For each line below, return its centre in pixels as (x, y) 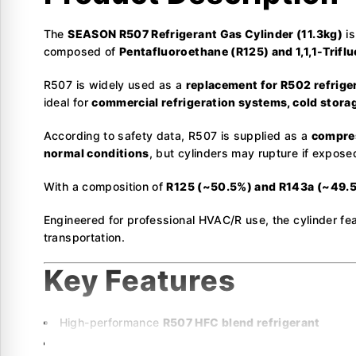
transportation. (84, 237)
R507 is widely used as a (114, 84)
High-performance (111, 322)
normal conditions (96, 153)
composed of (81, 51)
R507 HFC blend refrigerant (241, 322)
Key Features (139, 280)
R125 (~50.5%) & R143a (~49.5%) (230, 342)
